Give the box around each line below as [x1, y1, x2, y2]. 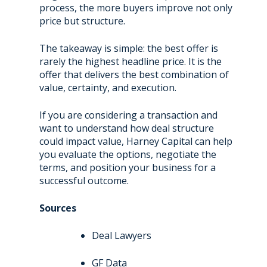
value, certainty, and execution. [39, 80, 176, 94]
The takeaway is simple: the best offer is [39, 41, 218, 55]
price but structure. [39, 14, 125, 27]
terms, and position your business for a [39, 160, 216, 174]
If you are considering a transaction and [39, 108, 218, 122]
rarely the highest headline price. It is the [39, 54, 222, 68]
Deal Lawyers [91, 228, 151, 242]
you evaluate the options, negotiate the [39, 147, 216, 161]
